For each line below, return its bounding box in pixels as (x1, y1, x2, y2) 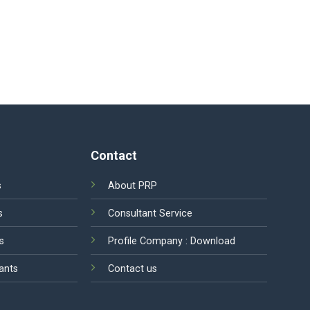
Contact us (108, 262, 158, 275)
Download (190, 235, 236, 247)
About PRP (108, 179, 158, 192)
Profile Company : (108, 235, 191, 247)
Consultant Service (108, 207, 193, 219)
